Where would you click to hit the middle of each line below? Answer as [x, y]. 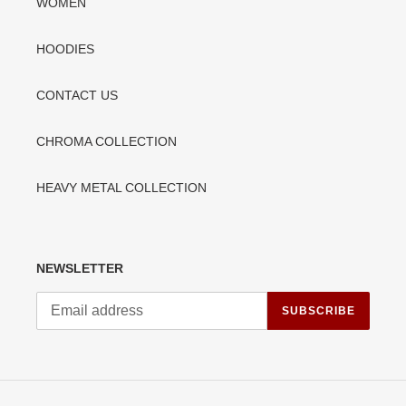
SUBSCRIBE [319, 310]
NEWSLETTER [80, 269]
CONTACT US [77, 96]
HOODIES [65, 49]
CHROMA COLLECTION [106, 142]
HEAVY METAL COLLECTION [121, 188]
